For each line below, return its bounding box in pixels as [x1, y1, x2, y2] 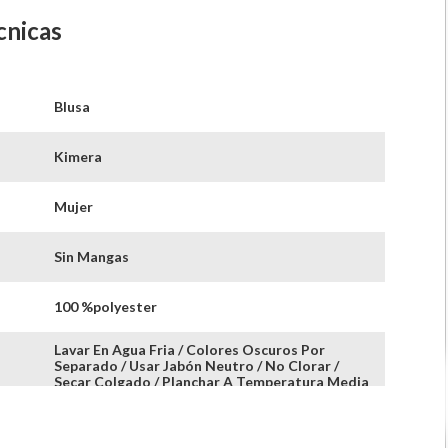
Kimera [53, 148, 102, 165]
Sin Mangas [53, 248, 129, 265]
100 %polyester [53, 298, 157, 315]
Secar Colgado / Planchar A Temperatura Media [53, 373, 369, 390]
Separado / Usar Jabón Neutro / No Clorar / [53, 357, 339, 374]
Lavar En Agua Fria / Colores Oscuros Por [53, 341, 325, 358]
